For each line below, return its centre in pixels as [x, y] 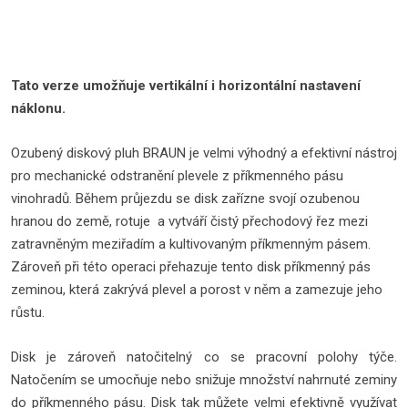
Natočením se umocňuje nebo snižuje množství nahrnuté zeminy [204, 380]
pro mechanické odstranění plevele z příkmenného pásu [177, 176]
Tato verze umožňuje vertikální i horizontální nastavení [186, 86]
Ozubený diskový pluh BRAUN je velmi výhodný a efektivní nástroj [204, 153]
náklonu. [38, 108]
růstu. [30, 312]
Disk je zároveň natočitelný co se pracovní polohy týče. [204, 357]
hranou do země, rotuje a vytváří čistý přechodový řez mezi [189, 221]
